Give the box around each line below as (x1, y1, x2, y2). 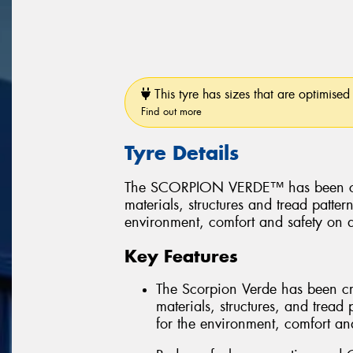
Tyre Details (124, 139, 239, 165)
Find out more (141, 104, 202, 118)
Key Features (124, 244, 238, 267)
